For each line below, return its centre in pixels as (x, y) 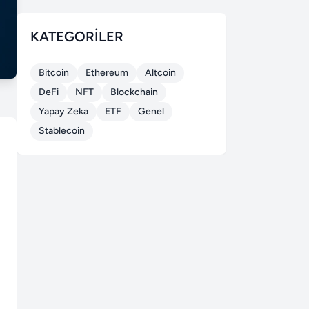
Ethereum (107, 73)
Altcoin (160, 73)
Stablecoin (62, 131)
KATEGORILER (77, 37)
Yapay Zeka (63, 112)
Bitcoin (54, 73)
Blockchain (134, 92)
